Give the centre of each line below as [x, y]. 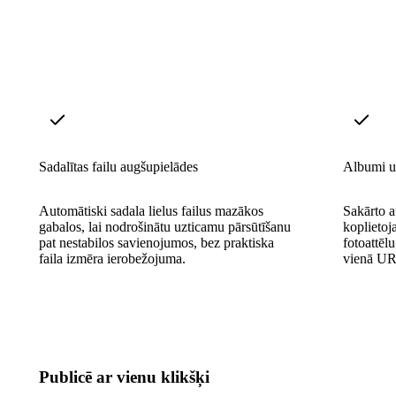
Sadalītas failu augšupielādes [118, 166]
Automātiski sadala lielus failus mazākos [151, 210]
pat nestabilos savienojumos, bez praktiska [156, 242]
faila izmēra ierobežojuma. [112, 258]
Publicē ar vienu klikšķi [124, 377]
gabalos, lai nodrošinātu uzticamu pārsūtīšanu [165, 226]
